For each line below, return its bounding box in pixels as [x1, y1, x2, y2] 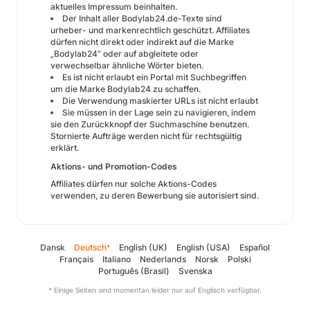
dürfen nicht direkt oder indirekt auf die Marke [51, 37, 234, 47]
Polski [227, 254, 251, 264]
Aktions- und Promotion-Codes [51, 161, 177, 172]
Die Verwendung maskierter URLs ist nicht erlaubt [62, 95, 258, 106]
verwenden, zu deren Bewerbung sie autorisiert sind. [51, 190, 259, 201]
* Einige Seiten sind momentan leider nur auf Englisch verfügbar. [48, 286, 262, 294]
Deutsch [74, 242, 107, 253]
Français [59, 254, 93, 264]
